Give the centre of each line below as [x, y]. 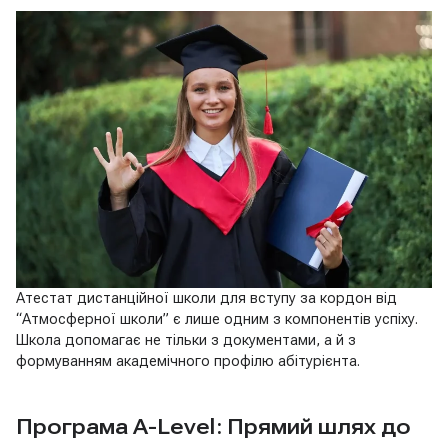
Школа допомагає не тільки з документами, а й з [186, 340]
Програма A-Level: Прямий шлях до [214, 427]
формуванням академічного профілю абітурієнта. [188, 361]
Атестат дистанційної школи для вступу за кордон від [206, 298]
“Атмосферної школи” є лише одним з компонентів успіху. [217, 319]
